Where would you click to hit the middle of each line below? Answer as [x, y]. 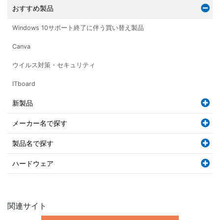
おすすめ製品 [33, 8]
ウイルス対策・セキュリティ [54, 65]
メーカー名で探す [40, 123]
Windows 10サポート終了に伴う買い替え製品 [78, 27]
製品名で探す [33, 143]
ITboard [24, 83]
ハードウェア [33, 163]
